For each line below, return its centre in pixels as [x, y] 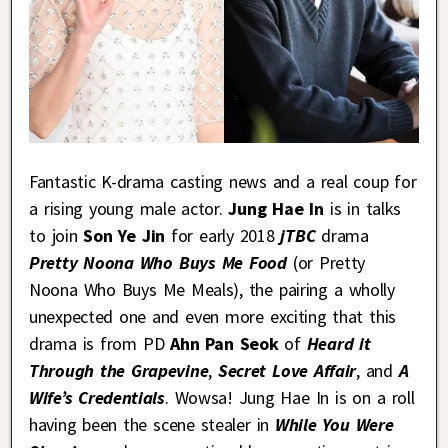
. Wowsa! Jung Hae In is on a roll [289, 397]
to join [56, 235]
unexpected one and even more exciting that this [212, 316]
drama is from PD [100, 343]
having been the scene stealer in [152, 424]
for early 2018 [222, 235]
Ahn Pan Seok [224, 343]
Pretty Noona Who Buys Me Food [158, 262]
